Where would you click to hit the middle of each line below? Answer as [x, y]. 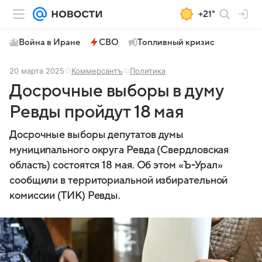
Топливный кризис [176, 42]
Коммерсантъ [97, 71]
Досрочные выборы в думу [116, 91]
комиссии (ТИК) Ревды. [65, 196]
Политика [148, 71]
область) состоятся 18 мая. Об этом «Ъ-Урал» [116, 165]
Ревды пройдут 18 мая [97, 112]
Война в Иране [49, 42]
